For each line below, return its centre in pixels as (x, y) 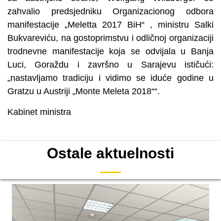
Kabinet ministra (39, 112)
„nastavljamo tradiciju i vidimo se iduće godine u (110, 78)
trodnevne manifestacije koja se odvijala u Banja (110, 52)
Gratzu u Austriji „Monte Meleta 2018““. (84, 92)
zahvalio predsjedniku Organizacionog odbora (110, 12)
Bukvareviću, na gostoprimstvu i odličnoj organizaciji (110, 38)
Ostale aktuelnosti (110, 153)
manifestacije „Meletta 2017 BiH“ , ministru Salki (110, 25)
